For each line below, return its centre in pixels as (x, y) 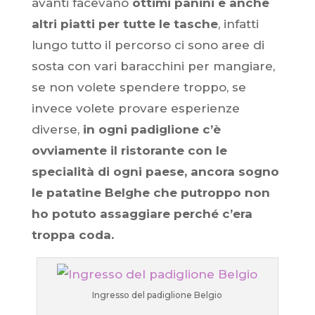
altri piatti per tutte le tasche (124, 24)
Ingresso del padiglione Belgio (157, 295)
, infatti (238, 24)
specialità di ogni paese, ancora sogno (155, 172)
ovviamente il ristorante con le (129, 150)
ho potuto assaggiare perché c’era (142, 214)
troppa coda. (72, 235)
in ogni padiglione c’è (152, 129)
